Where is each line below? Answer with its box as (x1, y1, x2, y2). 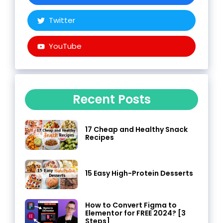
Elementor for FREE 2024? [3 (85, 208, 186, 218)
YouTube (48, 41, 82, 51)
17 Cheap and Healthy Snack (85, 124, 188, 135)
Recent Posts (72, 91, 151, 108)
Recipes (85, 132, 114, 143)
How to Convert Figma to (85, 200, 177, 210)
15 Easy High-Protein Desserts (85, 168, 193, 178)
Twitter (48, 15, 75, 25)
